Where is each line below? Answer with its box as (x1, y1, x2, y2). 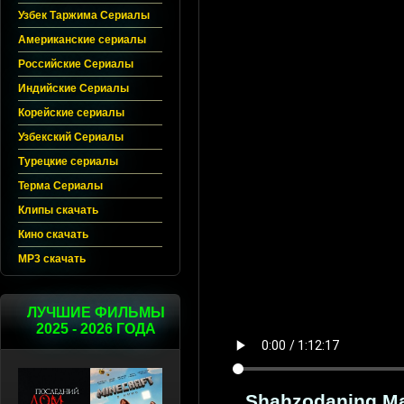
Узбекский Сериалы (18, 131, 124, 143)
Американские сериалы (18, 33, 146, 46)
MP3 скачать (18, 252, 86, 265)
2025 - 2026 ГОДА (35, 321, 156, 336)
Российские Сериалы (18, 58, 133, 70)
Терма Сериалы (18, 179, 103, 192)
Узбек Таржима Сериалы (18, 9, 150, 22)
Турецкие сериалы (18, 155, 118, 168)
